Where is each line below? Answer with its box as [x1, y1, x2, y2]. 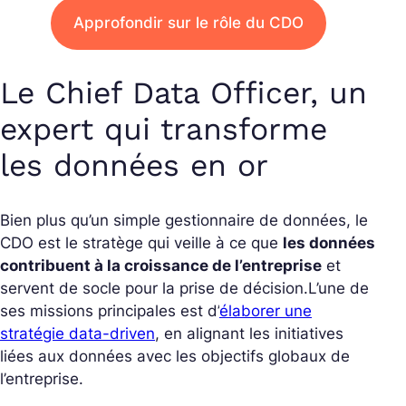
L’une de [308, 279, 369, 297]
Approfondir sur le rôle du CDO [73, 13, 304, 32]
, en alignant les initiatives [155, 324, 343, 343]
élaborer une [219, 302, 312, 320]
